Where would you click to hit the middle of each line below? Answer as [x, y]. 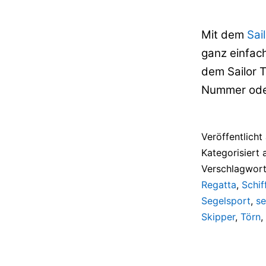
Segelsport [226, 200]
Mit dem [224, 34]
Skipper [218, 216]
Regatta [219, 184]
